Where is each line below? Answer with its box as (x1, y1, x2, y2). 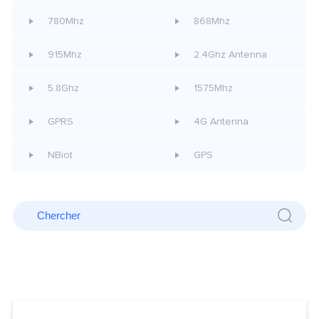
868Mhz (194, 16, 230, 26)
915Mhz (47, 49, 82, 60)
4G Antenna (194, 116, 249, 127)
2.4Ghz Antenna (194, 49, 267, 60)
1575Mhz (194, 83, 233, 93)
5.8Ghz (47, 83, 79, 93)
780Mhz (47, 16, 84, 26)
